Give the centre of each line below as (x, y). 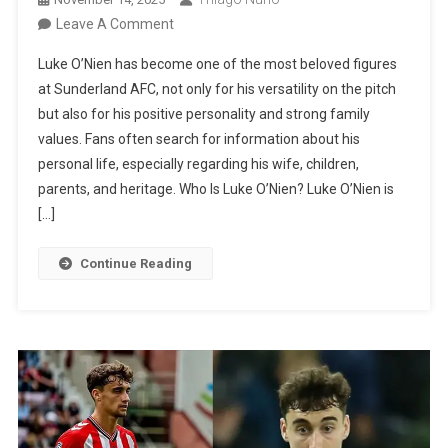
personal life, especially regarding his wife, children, (199, 164)
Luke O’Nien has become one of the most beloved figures (218, 64)
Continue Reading (136, 264)
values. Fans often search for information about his (199, 139)
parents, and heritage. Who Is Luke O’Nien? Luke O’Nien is (216, 189)
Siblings (198, 223)
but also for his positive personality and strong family (204, 114)
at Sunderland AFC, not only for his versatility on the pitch (217, 89)
